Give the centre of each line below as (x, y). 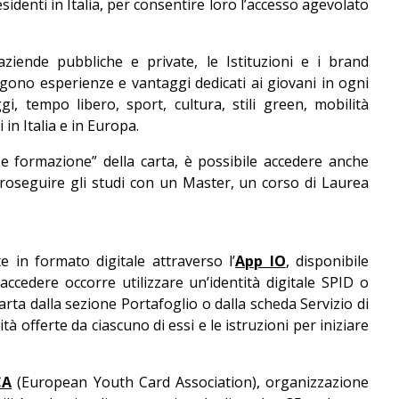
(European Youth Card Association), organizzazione (191, 382)
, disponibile (327, 261)
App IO (261, 261)
